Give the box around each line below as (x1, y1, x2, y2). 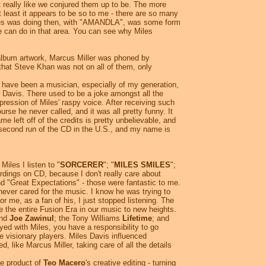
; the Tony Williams (54, 214, 122, 223)
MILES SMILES (114, 160, 170, 170)
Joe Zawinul (9, 214, 54, 223)
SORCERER (60, 160, 103, 170)
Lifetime (122, 214, 152, 223)
